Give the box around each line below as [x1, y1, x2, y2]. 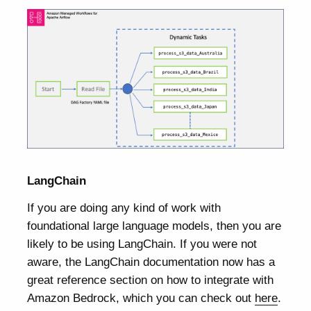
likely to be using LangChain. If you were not [27, 237, 258, 251]
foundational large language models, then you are [27, 219, 282, 233]
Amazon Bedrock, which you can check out [27, 291, 255, 305]
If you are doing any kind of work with [27, 201, 221, 215]
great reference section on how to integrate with [27, 273, 274, 287]
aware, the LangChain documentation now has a [27, 255, 276, 269]
